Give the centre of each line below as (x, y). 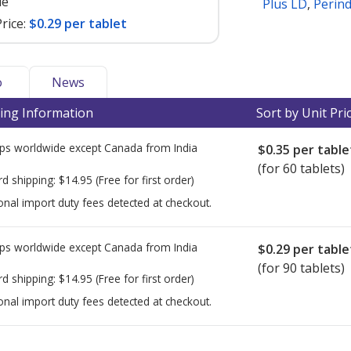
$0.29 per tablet (78, 24)
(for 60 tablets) (301, 168)
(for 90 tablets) (301, 268)
